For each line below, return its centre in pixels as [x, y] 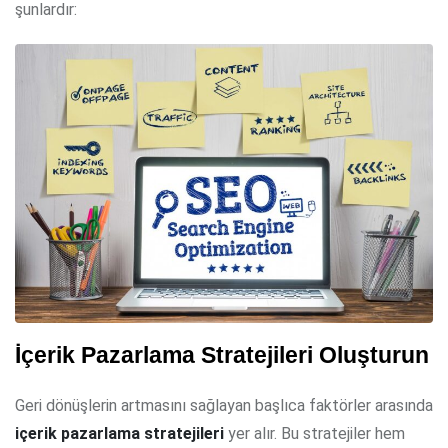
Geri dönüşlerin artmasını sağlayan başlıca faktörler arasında [224, 405]
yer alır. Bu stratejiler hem [314, 433]
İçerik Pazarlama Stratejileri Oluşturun [222, 355]
